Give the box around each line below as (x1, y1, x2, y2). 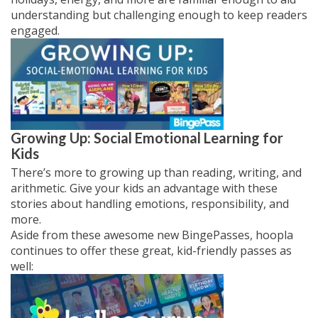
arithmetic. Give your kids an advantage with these (11, 180, 278, 196)
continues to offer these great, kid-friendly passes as (11, 243, 292, 258)
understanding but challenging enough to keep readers (11, 7, 307, 23)
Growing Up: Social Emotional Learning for (11, 129, 283, 146)
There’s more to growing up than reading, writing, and (11, 165, 302, 180)
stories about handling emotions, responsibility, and (11, 196, 289, 212)
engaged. (11, 23, 60, 38)
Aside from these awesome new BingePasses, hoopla (11, 227, 293, 243)
